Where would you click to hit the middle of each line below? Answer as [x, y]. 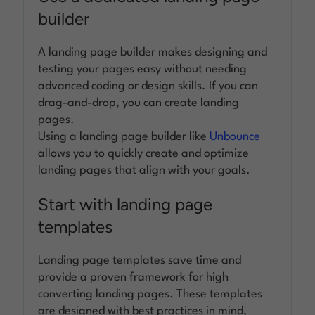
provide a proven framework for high [134, 277]
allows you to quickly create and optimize [144, 153]
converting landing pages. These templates [150, 294]
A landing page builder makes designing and [153, 52]
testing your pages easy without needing [143, 69]
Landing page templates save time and [140, 260]
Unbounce [235, 136]
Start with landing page [126, 204]
